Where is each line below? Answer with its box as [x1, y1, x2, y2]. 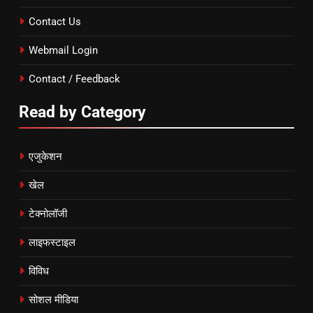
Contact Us [29, 15, 81, 28]
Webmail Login [29, 43, 98, 57]
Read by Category [19, 101, 146, 122]
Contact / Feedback [29, 72, 120, 85]
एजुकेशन [29, 150, 62, 163]
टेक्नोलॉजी [29, 207, 67, 220]
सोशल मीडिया [29, 293, 78, 306]
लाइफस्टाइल [29, 235, 75, 249]
